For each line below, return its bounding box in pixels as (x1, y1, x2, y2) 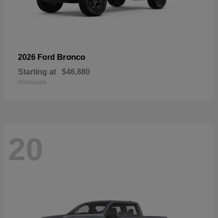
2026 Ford (18, 53, 57, 62)
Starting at (18, 68, 56, 76)
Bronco (57, 53, 85, 62)
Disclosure (18, 79, 46, 86)
